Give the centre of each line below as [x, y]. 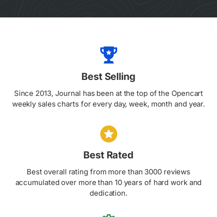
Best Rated [108, 155]
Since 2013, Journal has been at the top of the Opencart [108, 93]
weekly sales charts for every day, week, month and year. [108, 104]
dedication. [108, 193]
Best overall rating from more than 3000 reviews [108, 172]
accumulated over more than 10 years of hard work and [108, 183]
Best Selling [108, 77]
